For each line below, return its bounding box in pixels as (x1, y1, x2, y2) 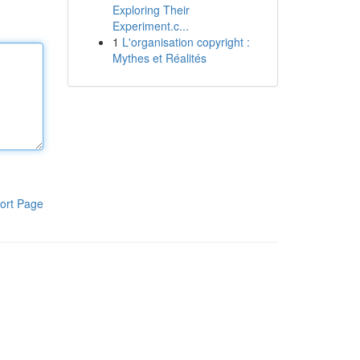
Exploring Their (112, 2, 190, 18)
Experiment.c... (112, 18, 189, 34)
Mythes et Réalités (112, 50, 207, 66)
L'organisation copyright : (121, 34, 250, 50)
